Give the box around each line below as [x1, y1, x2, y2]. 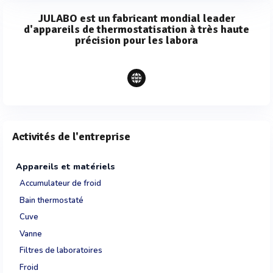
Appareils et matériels [16, 161, 115, 172]
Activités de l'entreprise [12, 130, 130, 143]
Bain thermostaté [19, 194, 83, 206]
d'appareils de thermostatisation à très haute [24, 23, 249, 36]
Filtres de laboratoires [19, 245, 102, 256]
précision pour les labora [75, 34, 198, 47]
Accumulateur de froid [19, 178, 101, 189]
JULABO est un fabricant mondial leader [38, 12, 235, 25]
